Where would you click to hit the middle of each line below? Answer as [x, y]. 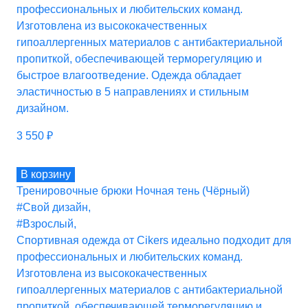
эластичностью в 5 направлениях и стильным [133, 91]
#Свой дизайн [52, 207]
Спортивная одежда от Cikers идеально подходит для [154, 240]
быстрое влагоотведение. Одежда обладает [129, 75]
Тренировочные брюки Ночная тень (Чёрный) [133, 190]
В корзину [46, 174]
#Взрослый [45, 223]
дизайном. [43, 108]
